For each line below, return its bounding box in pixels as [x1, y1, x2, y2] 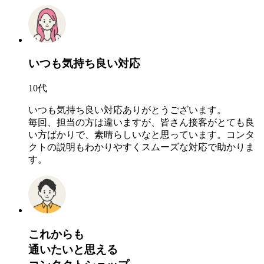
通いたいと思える [28, 243, 118, 256]
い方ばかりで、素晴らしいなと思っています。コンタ [28, 130, 255, 140]
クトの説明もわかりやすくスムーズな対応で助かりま [28, 142, 255, 153]
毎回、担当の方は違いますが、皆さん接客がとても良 [28, 117, 255, 128]
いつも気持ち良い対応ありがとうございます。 [28, 105, 226, 115]
